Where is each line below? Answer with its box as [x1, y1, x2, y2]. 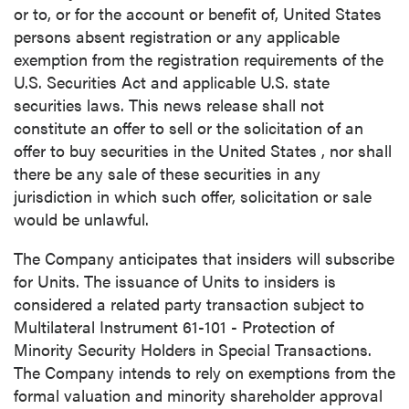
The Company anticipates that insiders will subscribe [14, 246, 394, 269]
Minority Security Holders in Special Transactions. [14, 338, 372, 361]
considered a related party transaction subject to [14, 292, 364, 315]
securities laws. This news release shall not [14, 93, 324, 116]
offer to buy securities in [14, 139, 191, 162]
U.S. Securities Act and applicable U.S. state [14, 70, 330, 93]
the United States [191, 139, 321, 162]
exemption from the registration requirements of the [14, 47, 383, 70]
